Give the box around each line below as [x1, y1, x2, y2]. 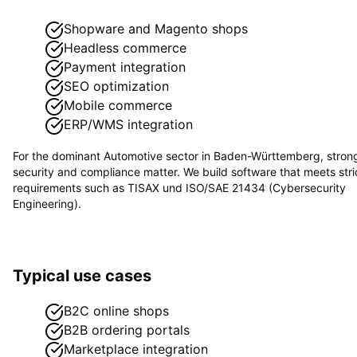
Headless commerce [64, 39, 186, 56]
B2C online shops [64, 302, 169, 319]
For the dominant [13, 148, 104, 163]
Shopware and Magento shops [64, 20, 248, 37]
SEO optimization [64, 77, 169, 94]
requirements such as [13, 180, 127, 194]
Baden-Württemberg [214, 148, 320, 163]
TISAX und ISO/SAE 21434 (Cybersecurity [127, 180, 346, 194]
